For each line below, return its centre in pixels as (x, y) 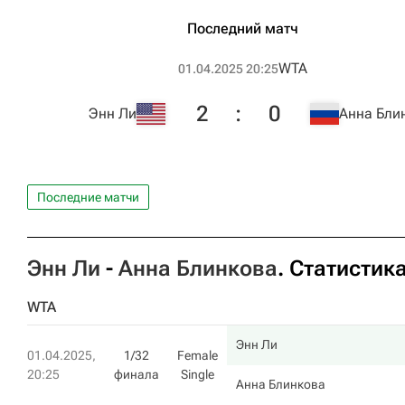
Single (198, 374)
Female (198, 355)
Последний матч (243, 28)
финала (137, 374)
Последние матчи (88, 197)
